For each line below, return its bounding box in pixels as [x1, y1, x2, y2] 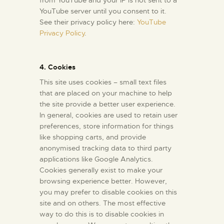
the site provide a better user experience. [39, 99, 175, 109]
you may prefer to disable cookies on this [39, 187, 177, 197]
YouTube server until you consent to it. [39, 6, 166, 16]
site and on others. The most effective [39, 198, 165, 208]
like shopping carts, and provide [39, 132, 146, 142]
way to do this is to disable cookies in [39, 209, 164, 219]
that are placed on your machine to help [39, 88, 172, 98]
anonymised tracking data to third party [39, 143, 171, 153]
